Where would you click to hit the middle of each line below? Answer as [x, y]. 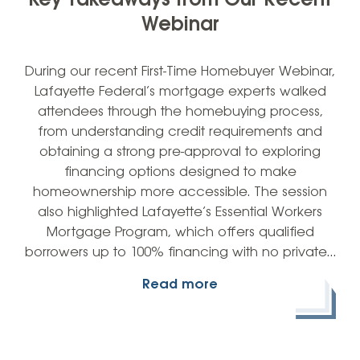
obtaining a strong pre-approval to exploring [180, 152]
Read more [180, 284]
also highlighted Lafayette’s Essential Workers [180, 212]
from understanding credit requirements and [180, 132]
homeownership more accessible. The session [180, 192]
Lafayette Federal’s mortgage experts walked [180, 92]
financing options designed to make [180, 172]
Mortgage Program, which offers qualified [180, 232]
